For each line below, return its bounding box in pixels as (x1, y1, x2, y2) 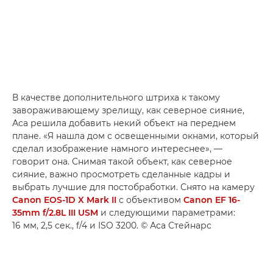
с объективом (116, 194, 183, 205)
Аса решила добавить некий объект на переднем (12, 118, 236, 129)
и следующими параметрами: (98, 207, 235, 218)
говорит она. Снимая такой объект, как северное (12, 156, 232, 167)
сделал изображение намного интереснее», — (12, 143, 222, 154)
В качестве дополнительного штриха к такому (12, 92, 220, 103)
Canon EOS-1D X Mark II (12, 194, 116, 205)
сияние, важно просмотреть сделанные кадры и (12, 169, 230, 180)
